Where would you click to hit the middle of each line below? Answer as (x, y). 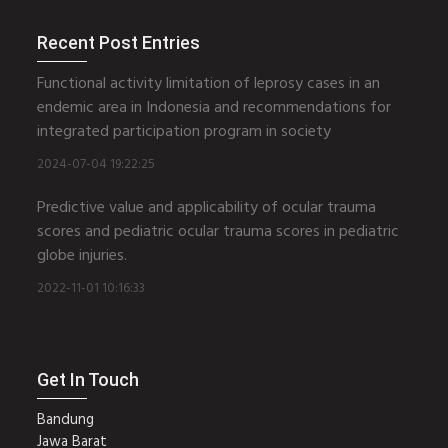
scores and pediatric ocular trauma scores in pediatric (218, 232)
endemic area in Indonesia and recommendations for (214, 108)
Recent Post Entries (119, 43)
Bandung (66, 420)
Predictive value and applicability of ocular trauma (207, 208)
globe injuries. (82, 256)
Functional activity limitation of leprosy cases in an (209, 84)
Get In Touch (88, 380)
